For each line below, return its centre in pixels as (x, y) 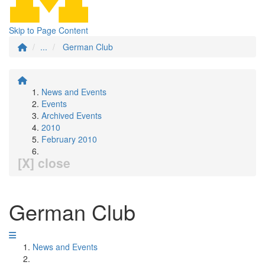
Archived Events (72, 115)
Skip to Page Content (49, 30)
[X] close (44, 163)
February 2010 (69, 139)
